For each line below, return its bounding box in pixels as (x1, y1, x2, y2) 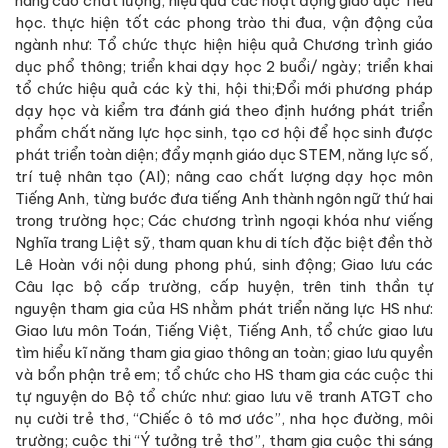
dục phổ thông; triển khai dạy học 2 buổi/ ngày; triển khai (15, 56, 433, 76)
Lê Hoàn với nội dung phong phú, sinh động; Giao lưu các (15, 254, 433, 274)
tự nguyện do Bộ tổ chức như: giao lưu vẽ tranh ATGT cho (15, 386, 433, 406)
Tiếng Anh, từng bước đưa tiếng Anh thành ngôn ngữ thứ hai (15, 188, 433, 208)
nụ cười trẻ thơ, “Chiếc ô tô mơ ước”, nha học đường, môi (15, 408, 433, 428)
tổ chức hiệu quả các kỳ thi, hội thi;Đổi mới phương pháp (15, 78, 433, 98)
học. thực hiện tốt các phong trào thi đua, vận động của (15, 12, 433, 32)
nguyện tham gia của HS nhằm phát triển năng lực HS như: (15, 298, 433, 318)
